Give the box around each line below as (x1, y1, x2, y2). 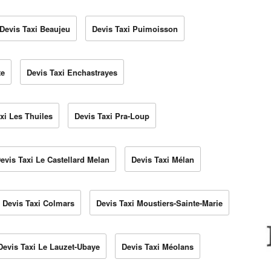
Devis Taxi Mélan (131, 154, 194, 166)
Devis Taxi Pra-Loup (74, 110, 149, 122)
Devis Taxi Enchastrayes (27, 67, 117, 79)
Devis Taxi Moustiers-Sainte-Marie (96, 197, 223, 209)
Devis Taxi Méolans (122, 241, 194, 253)
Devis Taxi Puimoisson (92, 23, 178, 35)
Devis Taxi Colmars (2, 197, 74, 209)
